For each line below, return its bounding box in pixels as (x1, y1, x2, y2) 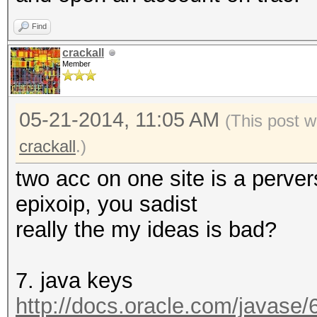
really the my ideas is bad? (16, 217, 277, 242)
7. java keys (16, 268, 133, 293)
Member (62, 59, 91, 68)
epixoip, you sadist (16, 192, 197, 217)
